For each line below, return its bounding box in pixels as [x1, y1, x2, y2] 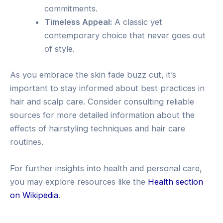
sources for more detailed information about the [10, 110, 195, 120]
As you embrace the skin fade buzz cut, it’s [10, 69, 176, 80]
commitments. [44, 3, 98, 14]
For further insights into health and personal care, [10, 163, 202, 174]
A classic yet [112, 17, 163, 27]
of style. [44, 44, 75, 54]
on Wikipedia [10, 190, 58, 201]
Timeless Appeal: [44, 17, 112, 27]
